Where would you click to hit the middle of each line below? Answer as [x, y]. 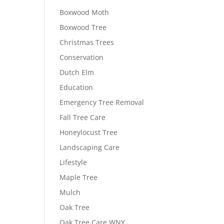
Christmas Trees [87, 42]
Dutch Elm [77, 72]
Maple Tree [79, 177]
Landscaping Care [90, 147]
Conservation [82, 57]
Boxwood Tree [83, 27]
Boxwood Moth [84, 12]
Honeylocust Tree [89, 132]
